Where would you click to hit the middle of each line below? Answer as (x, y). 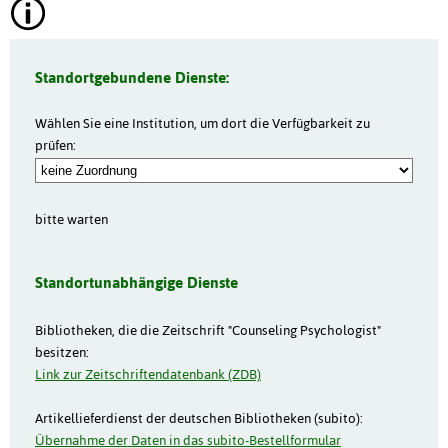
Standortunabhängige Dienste (136, 283)
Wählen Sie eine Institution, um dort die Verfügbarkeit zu (202, 122)
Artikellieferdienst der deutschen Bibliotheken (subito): (199, 418)
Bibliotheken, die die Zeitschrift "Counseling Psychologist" (208, 330)
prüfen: (55, 144)
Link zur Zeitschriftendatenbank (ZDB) (148, 374)
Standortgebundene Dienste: (132, 77)
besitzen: (62, 352)
